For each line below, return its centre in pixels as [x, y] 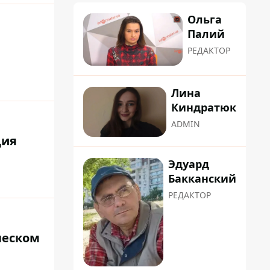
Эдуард [189, 164]
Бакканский [202, 178]
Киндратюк [204, 108]
